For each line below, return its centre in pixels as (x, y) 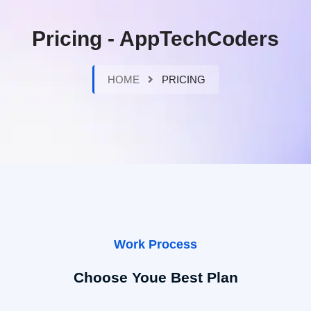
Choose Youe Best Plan (155, 278)
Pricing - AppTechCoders (155, 39)
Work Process (155, 245)
